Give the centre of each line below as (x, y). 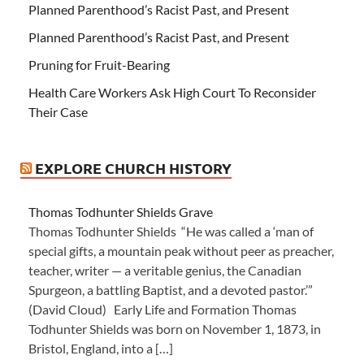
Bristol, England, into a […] (101, 348)
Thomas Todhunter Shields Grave (121, 212)
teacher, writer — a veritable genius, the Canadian (165, 270)
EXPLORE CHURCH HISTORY (133, 168)
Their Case (58, 112)
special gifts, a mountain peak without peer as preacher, (181, 251)
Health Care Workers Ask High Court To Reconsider (172, 92)
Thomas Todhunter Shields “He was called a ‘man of (171, 231)
